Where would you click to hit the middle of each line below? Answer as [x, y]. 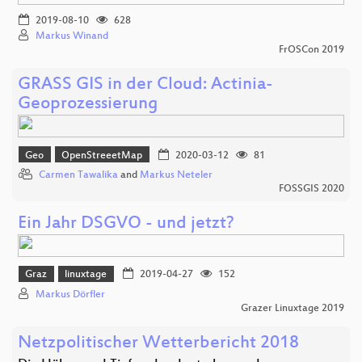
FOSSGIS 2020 [311, 189]
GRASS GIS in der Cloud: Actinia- [145, 86]
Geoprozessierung [88, 105]
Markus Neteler [176, 176]
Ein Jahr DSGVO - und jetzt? [126, 225]
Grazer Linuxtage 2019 [293, 308]
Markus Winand [72, 37]
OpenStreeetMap [102, 156]
